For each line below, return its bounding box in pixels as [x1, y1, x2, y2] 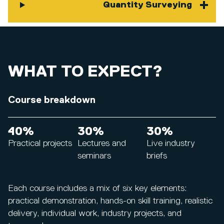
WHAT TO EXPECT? [8, 63, 162, 80]
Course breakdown [8, 95, 95, 105]
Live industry [146, 139, 195, 148]
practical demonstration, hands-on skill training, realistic [8, 196, 212, 206]
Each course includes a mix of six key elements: [8, 184, 186, 193]
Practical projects [8, 139, 72, 148]
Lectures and [77, 139, 126, 148]
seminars [77, 151, 111, 161]
